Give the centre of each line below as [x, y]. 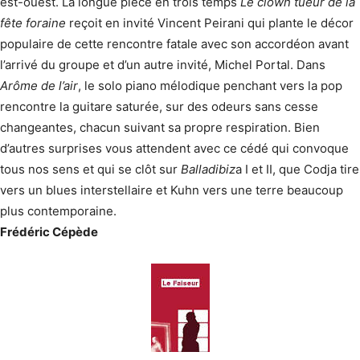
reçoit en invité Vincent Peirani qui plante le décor [210, 23]
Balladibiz [208, 169]
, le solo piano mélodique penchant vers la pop [210, 86]
